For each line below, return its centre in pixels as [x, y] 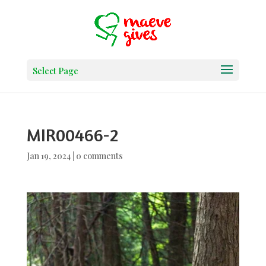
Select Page [55, 71]
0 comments [99, 156]
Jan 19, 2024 [48, 156]
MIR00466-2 [72, 135]
